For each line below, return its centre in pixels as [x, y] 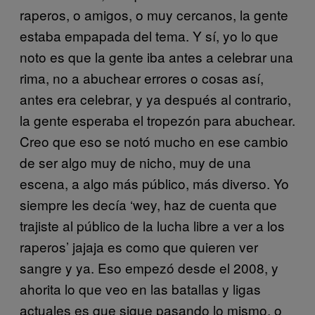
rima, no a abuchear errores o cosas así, [142, 78]
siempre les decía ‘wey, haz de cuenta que [148, 204]
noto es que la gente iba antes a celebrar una [156, 57]
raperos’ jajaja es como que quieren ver [139, 246]
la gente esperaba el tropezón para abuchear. [157, 120]
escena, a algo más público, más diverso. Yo [154, 183]
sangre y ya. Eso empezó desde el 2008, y [149, 268]
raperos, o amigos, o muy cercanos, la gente [154, 14]
